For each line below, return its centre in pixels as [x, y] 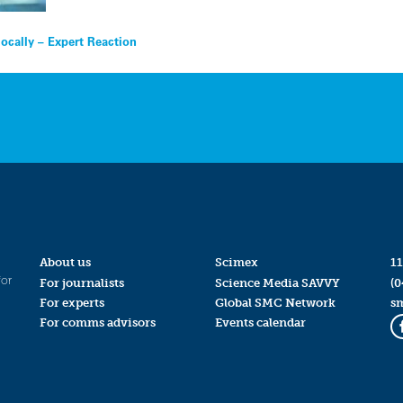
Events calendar [260, 322]
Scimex [236, 263]
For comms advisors [97, 322]
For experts [72, 302]
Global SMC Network [275, 302]
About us [65, 263]
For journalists [81, 282]
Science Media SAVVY [277, 282]
